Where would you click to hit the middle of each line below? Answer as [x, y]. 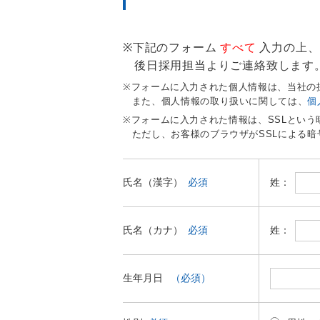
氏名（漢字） [153, 182]
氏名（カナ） [153, 230]
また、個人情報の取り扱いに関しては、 [220, 101]
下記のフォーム [176, 47]
